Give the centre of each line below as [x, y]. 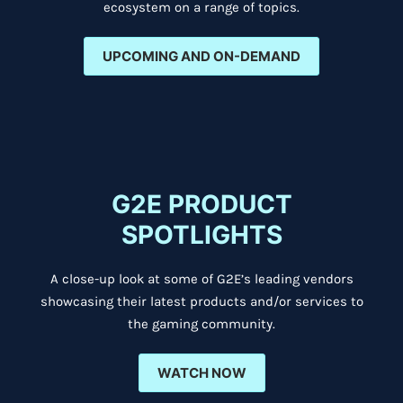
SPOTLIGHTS [201, 235]
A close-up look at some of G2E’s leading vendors [201, 279]
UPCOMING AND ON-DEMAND [201, 56]
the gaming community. [201, 324]
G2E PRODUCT [201, 204]
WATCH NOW [201, 373]
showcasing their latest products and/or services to [201, 301]
